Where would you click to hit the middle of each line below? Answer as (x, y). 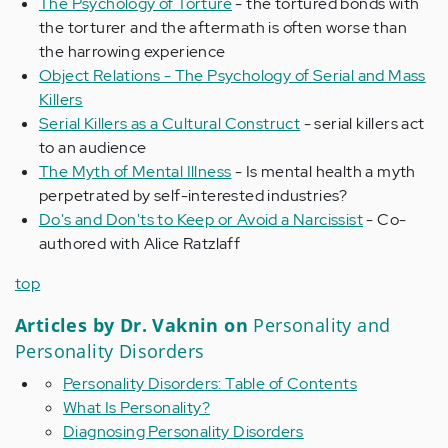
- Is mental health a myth (323, 171)
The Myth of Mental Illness (135, 171)
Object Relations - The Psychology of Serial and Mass (232, 75)
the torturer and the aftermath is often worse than (223, 27)
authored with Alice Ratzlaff (140, 243)
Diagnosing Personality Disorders (183, 431)
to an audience (93, 147)
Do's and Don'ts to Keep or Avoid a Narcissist (201, 219)
